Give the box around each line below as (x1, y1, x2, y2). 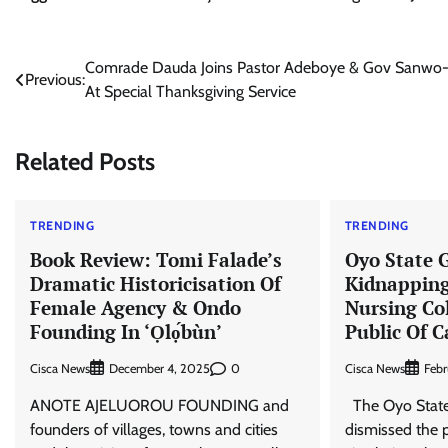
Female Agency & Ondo (30, 294, 241, 320)
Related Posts (15, 146, 155, 176)
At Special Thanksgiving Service (85, 82, 300, 101)
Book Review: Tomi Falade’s (30, 246, 282, 272)
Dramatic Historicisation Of (30, 270, 281, 296)
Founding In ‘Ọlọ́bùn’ (30, 318, 222, 344)
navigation (14, 94, 122, 123)
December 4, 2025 (109, 361, 210, 377)
